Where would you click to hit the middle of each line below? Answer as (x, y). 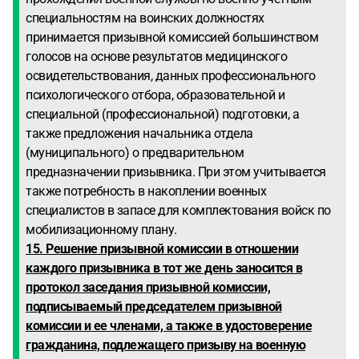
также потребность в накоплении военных (146, 191)
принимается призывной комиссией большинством (172, 37)
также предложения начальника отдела (139, 133)
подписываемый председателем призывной (154, 307)
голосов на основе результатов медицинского (156, 56)
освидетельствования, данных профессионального (171, 76)
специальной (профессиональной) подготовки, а (162, 114)
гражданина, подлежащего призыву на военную (165, 345)
